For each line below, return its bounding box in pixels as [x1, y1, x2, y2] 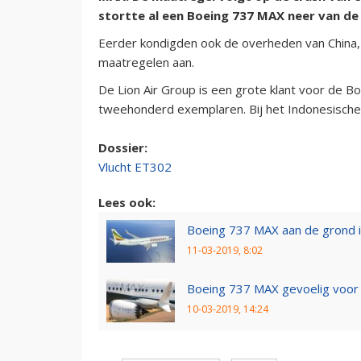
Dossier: [98, 139, 151, 156]
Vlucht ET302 [98, 158, 172, 175]
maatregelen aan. [98, 53, 194, 70]
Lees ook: [98, 193, 156, 210]
